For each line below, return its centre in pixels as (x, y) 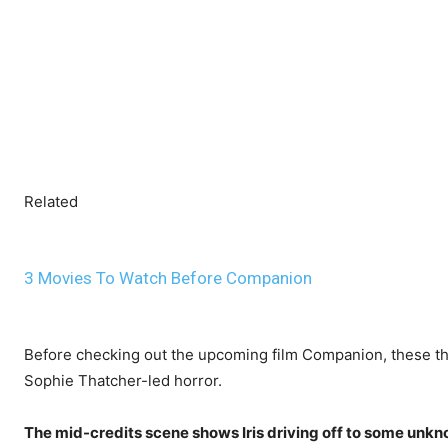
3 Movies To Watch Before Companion (168, 277)
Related (51, 201)
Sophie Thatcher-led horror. (123, 380)
